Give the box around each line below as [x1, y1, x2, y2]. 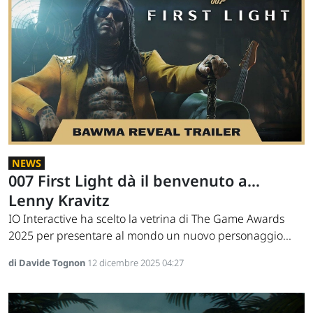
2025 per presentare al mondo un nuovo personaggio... [8, 228, 291, 244]
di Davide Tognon [8, 256, 87, 270]
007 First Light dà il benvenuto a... [8, 170, 260, 191]
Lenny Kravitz [8, 190, 110, 211]
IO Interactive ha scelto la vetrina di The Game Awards [8, 211, 284, 227]
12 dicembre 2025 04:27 [87, 256, 184, 270]
